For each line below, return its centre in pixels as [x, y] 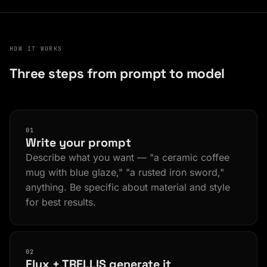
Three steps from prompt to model [117, 73]
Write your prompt [78, 142]
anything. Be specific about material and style [128, 187]
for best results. [60, 202]
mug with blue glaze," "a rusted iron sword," [125, 172]
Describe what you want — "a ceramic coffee [127, 157]
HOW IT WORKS [36, 48]
